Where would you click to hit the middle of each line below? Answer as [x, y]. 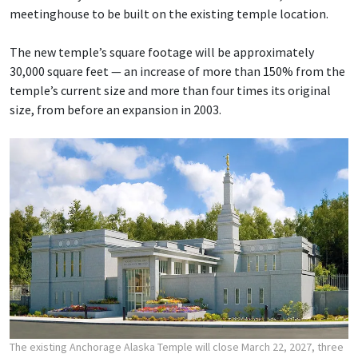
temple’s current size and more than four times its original [170, 90]
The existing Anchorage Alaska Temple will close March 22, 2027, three [177, 347]
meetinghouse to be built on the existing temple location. [169, 13]
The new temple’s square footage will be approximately [162, 52]
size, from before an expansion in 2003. [115, 109]
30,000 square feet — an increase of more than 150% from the [177, 71]
